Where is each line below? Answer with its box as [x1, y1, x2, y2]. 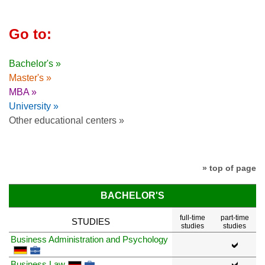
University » [9, 101, 59, 112]
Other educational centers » [9, 115, 124, 126]
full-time [180, 213, 205, 222]
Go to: [9, 26, 51, 43]
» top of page [202, 163, 256, 173]
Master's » [9, 73, 51, 83]
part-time [220, 213, 249, 222]
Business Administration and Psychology [11, 234, 168, 244]
